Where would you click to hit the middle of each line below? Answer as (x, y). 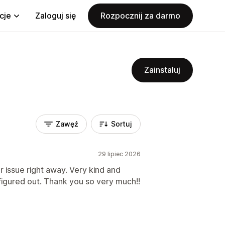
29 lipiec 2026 (119, 154)
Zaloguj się (55, 16)
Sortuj (122, 124)
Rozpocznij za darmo (140, 16)
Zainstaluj (162, 70)
